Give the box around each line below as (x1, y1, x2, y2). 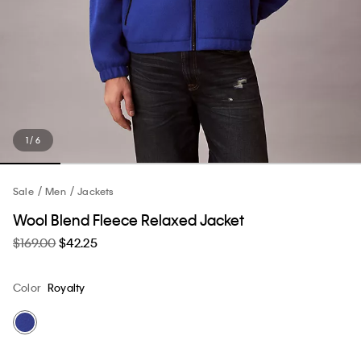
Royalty (48, 280, 85, 294)
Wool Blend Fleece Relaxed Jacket (13, 210, 244, 229)
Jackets (77, 184, 114, 197)
